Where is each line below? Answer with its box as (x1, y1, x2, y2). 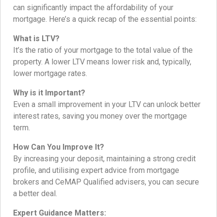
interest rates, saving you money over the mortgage (13, 111, 187, 121)
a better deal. (13, 189, 57, 199)
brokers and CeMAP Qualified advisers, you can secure (13, 177, 199, 187)
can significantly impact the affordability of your (13, 3, 173, 13)
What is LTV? (13, 34, 60, 44)
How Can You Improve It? (13, 142, 104, 152)
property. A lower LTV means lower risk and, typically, (13, 57, 191, 67)
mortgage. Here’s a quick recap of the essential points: (13, 15, 197, 24)
